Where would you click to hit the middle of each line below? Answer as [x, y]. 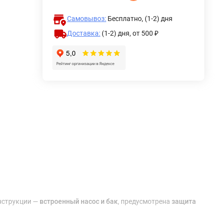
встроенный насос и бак [79, 201]
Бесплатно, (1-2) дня [140, 18]
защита [184, 201]
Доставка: [84, 33]
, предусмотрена [145, 201]
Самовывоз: [87, 18]
